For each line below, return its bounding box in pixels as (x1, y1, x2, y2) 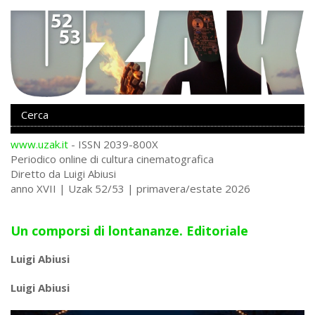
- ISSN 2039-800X (68, 136, 158, 151)
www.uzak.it (11, 136, 68, 151)
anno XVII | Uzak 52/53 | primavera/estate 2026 (11, 181, 250, 195)
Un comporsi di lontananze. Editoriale (11, 221, 248, 239)
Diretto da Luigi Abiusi (11, 166, 116, 181)
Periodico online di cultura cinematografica (11, 151, 214, 166)
